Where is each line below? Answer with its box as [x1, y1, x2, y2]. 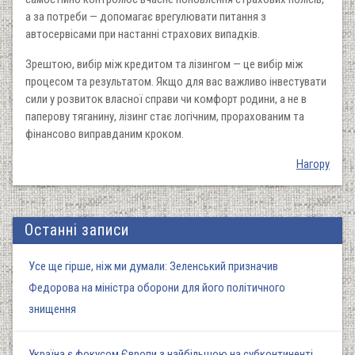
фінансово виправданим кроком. [25, 126, 184, 141]
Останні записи [25, 220, 129, 239]
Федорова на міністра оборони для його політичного [29, 280, 285, 295]
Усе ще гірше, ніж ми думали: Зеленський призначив [29, 258, 278, 273]
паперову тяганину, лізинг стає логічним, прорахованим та [25, 109, 304, 124]
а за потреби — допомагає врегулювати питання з [25, 9, 266, 24]
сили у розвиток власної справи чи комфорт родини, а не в [25, 91, 307, 106]
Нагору [296, 156, 330, 171]
